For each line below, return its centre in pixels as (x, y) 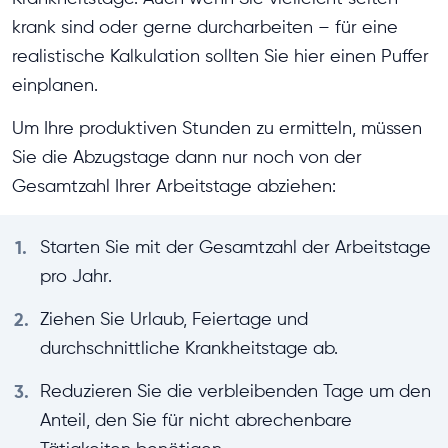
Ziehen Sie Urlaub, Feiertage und (174, 319)
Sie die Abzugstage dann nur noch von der (187, 157)
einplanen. (55, 85)
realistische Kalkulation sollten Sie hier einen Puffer (220, 56)
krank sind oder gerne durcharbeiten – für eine (205, 27)
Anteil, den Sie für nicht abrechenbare (196, 420)
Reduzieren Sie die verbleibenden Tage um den (235, 391)
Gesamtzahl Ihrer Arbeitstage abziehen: (174, 186)
